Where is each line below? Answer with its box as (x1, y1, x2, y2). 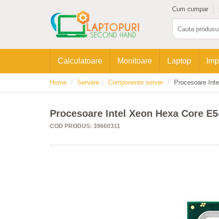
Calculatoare (58, 57, 102, 65)
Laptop (167, 57, 191, 65)
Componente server (108, 79, 163, 86)
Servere (77, 79, 99, 86)
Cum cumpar (172, 5, 208, 13)
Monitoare (117, 57, 152, 65)
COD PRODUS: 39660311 (50, 123, 120, 130)
